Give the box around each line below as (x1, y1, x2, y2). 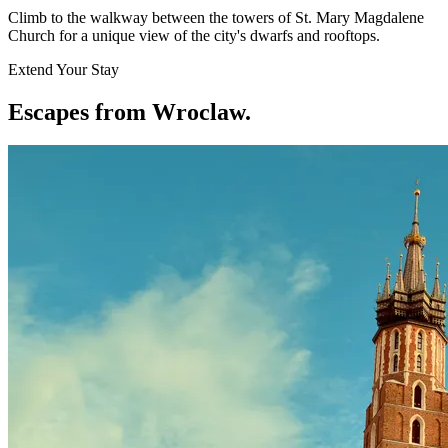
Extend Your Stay (8, 60, 119, 78)
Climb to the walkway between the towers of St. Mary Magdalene (8, 8, 424, 26)
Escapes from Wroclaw (8, 98, 245, 125)
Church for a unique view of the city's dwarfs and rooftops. (8, 26, 380, 44)
